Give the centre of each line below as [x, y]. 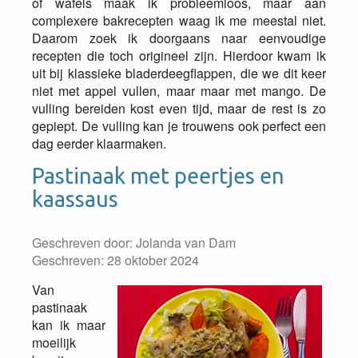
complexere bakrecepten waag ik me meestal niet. [179, 20]
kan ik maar [69, 325]
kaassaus [75, 199]
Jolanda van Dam [186, 243]
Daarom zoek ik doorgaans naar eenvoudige [179, 38]
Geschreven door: [84, 243]
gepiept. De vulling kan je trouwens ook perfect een [179, 126]
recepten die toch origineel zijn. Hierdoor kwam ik [179, 56]
